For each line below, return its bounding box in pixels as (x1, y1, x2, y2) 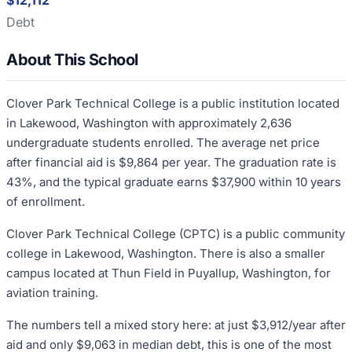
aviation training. (6, 284, 98, 300)
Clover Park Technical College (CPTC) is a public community (6, 225, 345, 241)
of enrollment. (6, 193, 85, 209)
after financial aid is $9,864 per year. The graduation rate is (6, 154, 336, 170)
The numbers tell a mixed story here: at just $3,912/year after (6, 317, 346, 332)
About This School (6, 49, 138, 69)
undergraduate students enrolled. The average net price (6, 134, 320, 150)
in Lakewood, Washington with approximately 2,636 (6, 115, 291, 130)
